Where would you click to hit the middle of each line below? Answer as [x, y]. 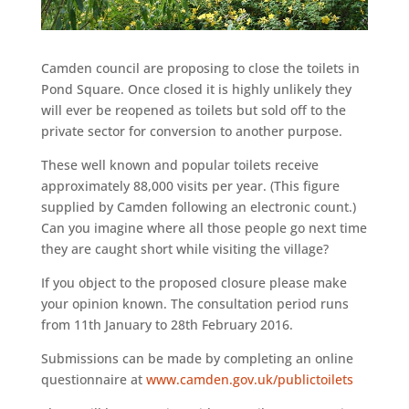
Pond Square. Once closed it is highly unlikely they [196, 89]
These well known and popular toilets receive [179, 165]
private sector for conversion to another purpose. [191, 131]
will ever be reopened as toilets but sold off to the [193, 110]
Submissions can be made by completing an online [197, 359]
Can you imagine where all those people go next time [204, 228]
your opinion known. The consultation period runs [194, 304]
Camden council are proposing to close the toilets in [200, 68]
